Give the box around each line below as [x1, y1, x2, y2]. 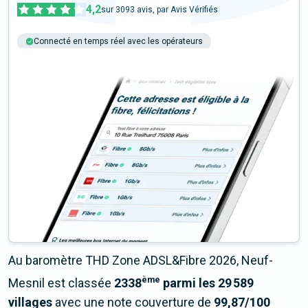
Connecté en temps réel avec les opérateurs [34, 36, 203, 47]
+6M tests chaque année [34, 54, 129, 64]
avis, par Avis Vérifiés [135, 5, 218, 15]
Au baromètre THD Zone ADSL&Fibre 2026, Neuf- [8, 253, 273, 268]
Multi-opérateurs [154, 54, 216, 64]
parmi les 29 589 [160, 276, 254, 291]
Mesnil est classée [8, 276, 114, 291]
